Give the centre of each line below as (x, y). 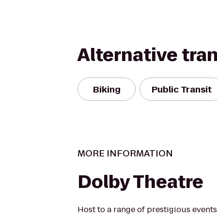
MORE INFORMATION (125, 153)
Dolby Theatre (140, 182)
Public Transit (182, 89)
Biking (107, 89)
